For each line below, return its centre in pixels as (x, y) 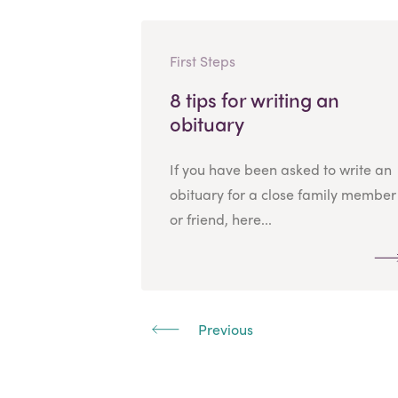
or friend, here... (220, 219)
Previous (223, 329)
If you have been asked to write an (280, 169)
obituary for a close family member (283, 194)
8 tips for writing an (254, 99)
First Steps (202, 60)
